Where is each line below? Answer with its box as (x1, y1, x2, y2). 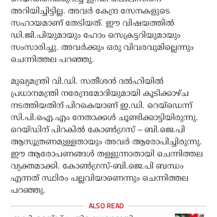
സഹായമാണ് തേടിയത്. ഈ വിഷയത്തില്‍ (11, 18, 175, 28)
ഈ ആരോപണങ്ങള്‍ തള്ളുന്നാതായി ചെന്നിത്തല (11, 149, 203, 159)
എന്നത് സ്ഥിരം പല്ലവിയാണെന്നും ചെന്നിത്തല (11, 173, 189, 183)
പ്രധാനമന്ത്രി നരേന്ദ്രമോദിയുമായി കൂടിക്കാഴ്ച (11, 89, 189, 98)
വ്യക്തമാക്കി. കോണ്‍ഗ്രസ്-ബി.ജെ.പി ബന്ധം (11, 161, 184, 171)
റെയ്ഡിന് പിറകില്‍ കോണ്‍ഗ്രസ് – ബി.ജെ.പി (11, 125, 186, 135)
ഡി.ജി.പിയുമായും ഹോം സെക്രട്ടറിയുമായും (11, 31, 181, 40)
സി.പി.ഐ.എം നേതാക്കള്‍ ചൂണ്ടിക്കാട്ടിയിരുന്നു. (11, 113, 199, 123)
